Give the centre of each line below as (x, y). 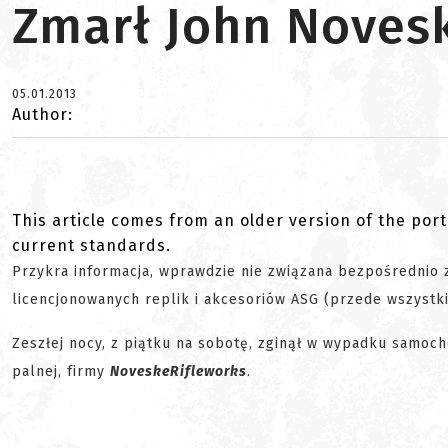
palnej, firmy (61, 371)
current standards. (91, 245)
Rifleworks (208, 371)
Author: (42, 114)
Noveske (140, 371)
